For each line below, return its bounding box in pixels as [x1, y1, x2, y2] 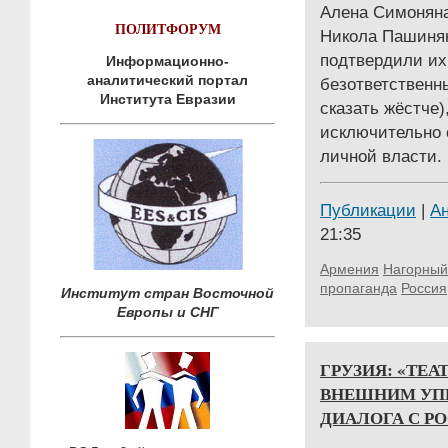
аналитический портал [87, 72, 248, 88]
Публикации [320, 200, 416, 220]
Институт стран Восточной [61, 285, 274, 301]
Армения [320, 261, 379, 277]
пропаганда [320, 280, 397, 296]
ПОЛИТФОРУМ [114, 18, 221, 39]
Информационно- [106, 53, 229, 69]
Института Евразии [99, 91, 236, 107]
